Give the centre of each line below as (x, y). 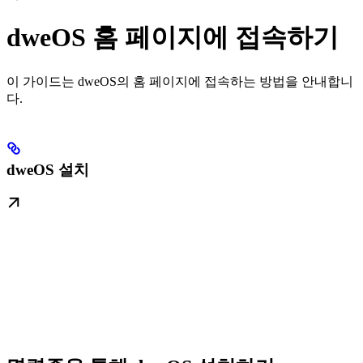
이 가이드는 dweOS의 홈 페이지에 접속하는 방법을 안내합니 (180, 81)
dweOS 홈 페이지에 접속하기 (173, 38)
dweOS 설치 (48, 169)
